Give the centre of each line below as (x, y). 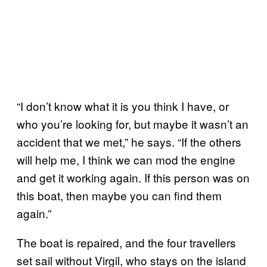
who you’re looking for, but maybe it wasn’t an (133, 123)
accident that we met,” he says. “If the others (129, 141)
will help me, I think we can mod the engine (126, 159)
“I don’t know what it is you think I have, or (123, 105)
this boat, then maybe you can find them (119, 195)
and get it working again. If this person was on (133, 177)
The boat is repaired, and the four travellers (126, 242)
